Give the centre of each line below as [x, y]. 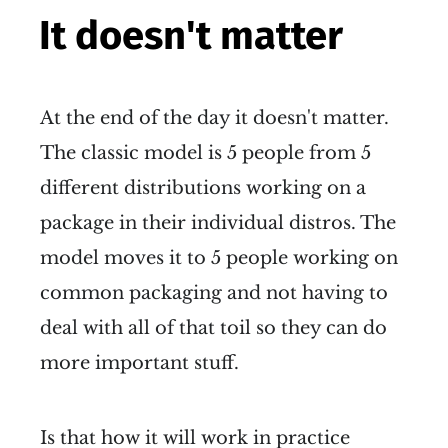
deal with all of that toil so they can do [213, 327]
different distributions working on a [203, 187]
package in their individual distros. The [218, 222]
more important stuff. [139, 362]
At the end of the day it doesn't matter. [214, 117]
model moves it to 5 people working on [219, 257]
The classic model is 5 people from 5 [205, 152]
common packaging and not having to [214, 292]
